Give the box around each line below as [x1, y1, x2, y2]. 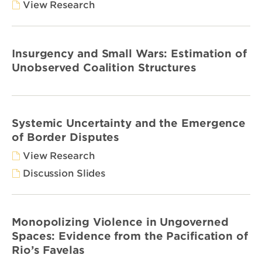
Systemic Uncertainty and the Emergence [12, 117, 246, 130]
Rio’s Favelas [12, 244, 85, 257]
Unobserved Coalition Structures [12, 61, 196, 74]
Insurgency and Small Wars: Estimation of [12, 47, 247, 60]
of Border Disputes [12, 131, 120, 144]
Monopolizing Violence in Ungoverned [12, 216, 229, 229]
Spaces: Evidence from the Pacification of [12, 230, 248, 243]
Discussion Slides [23, 168, 106, 180]
